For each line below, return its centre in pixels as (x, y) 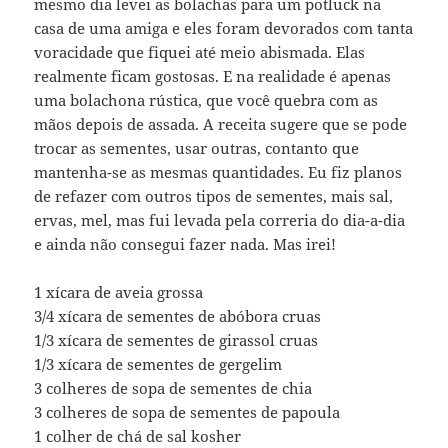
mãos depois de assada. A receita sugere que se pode (221, 124)
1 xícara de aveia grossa (119, 292)
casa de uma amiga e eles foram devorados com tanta (224, 28)
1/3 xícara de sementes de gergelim (158, 364)
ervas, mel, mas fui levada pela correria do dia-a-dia (220, 220)
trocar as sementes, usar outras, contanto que (197, 148)
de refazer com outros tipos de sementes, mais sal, (214, 196)
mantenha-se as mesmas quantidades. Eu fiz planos (218, 172)
